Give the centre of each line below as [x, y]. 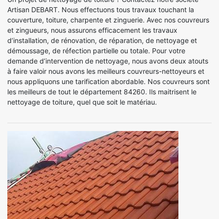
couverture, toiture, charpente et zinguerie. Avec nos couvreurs [108, 20]
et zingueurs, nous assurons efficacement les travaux [92, 30]
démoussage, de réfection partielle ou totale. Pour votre [96, 50]
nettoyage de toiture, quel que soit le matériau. [82, 102]
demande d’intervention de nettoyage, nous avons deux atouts [108, 61]
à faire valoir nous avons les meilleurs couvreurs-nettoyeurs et [106, 71]
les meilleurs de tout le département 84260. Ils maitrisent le [102, 91]
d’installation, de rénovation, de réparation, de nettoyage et [102, 40]
